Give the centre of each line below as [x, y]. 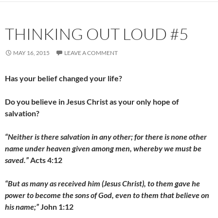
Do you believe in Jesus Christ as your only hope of [92, 101]
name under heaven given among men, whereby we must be [103, 148]
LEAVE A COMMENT [91, 53]
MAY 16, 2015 [31, 53]
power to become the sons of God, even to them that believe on [107, 195]
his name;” [22, 207]
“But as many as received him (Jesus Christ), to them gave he [102, 183]
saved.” [17, 160]
